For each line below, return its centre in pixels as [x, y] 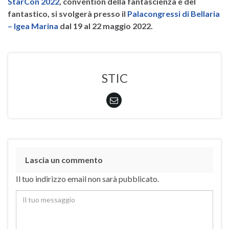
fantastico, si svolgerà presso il [67, 13]
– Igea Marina [33, 26]
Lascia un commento [64, 159]
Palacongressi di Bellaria [174, 13]
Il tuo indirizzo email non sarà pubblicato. [87, 178]
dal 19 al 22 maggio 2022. [106, 26]
